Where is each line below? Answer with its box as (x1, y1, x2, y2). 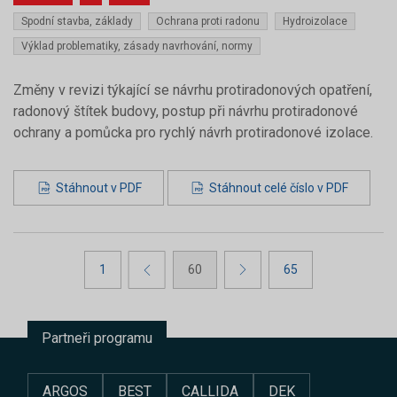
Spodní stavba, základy (21, 14, 133, 27)
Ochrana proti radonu (156, 14, 260, 27)
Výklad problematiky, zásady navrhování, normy (21, 39, 253, 52)
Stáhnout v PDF (52, 180, 142, 195)
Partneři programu (42, 329, 152, 346)
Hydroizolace (283, 14, 347, 27)
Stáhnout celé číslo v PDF (206, 180, 349, 195)
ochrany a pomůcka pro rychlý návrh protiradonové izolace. (13, 123, 373, 141)
